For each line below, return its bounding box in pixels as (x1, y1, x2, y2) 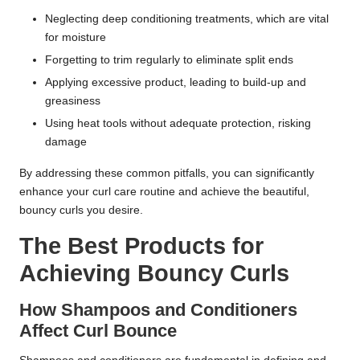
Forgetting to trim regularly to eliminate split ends (45, 54, 293, 67)
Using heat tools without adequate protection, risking (45, 117, 311, 130)
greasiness (45, 95, 100, 108)
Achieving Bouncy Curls (19, 260, 289, 287)
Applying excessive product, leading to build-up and (45, 76, 306, 89)
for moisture (45, 31, 106, 44)
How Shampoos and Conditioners (19, 300, 297, 321)
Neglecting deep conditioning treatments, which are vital (45, 13, 329, 26)
